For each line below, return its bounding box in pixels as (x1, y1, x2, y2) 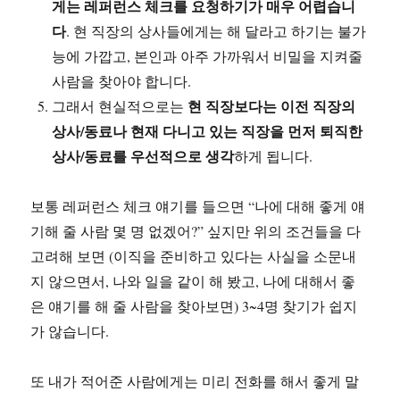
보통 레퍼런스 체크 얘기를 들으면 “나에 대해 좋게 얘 (30, 196, 366, 215)
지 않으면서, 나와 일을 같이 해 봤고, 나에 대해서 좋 (30, 271, 356, 290)
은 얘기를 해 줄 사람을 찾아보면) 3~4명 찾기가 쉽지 (30, 296, 358, 315)
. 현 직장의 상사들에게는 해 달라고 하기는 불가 (66, 21, 367, 40)
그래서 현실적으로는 (52, 96, 188, 115)
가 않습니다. (30, 321, 114, 340)
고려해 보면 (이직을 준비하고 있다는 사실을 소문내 (30, 246, 357, 265)
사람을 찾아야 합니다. (52, 71, 192, 90)
